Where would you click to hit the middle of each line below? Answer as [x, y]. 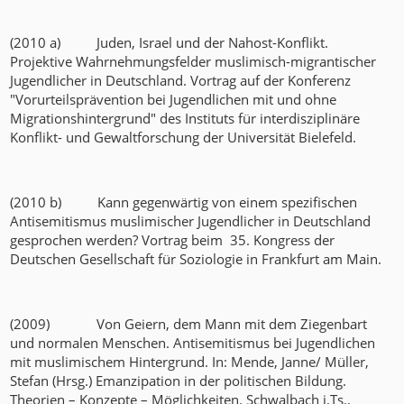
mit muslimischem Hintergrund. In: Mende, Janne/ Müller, [190, 362]
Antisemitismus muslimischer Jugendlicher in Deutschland [191, 221]
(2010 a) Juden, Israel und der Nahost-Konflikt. [170, 43]
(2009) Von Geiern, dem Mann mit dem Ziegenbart [189, 324]
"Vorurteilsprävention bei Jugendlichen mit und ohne [174, 100]
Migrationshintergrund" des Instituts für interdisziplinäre [185, 119]
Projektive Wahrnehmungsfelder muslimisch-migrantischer [193, 62]
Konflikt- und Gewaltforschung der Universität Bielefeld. [184, 138]
